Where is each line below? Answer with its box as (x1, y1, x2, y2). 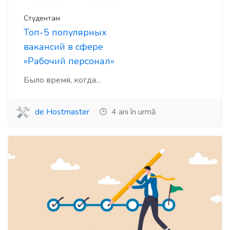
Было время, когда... (24, 74, 101, 86)
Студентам (24, 13, 60, 24)
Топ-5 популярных (24, 26, 107, 39)
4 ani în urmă (109, 106, 156, 118)
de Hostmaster (33, 106, 89, 118)
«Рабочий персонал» (24, 55, 114, 68)
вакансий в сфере (24, 41, 103, 53)
